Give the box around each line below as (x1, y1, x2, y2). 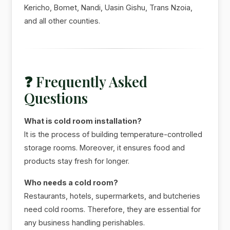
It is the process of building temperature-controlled (24, 129, 203, 139)
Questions (24, 88, 88, 107)
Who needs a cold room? (24, 178, 119, 187)
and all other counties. (24, 16, 101, 25)
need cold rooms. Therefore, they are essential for (24, 204, 201, 214)
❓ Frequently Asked (24, 72, 148, 91)
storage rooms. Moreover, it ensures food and (24, 143, 185, 152)
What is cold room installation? (24, 116, 142, 125)
